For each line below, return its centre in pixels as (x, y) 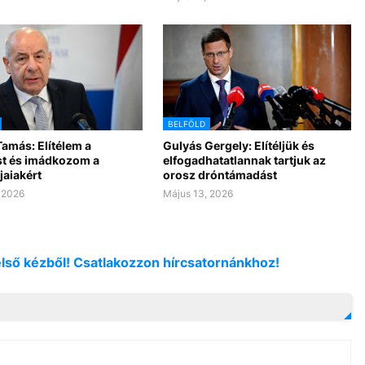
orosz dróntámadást (220, 175)
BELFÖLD (186, 124)
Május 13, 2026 (198, 194)
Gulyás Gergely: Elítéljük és (238, 146)
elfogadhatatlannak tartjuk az (244, 161)
